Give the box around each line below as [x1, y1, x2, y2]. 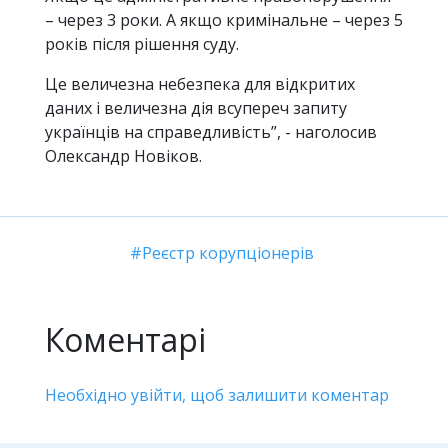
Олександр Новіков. [45, 144, 202, 167]
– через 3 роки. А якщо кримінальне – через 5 [45, 8, 403, 31]
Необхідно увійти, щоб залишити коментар [45, 383, 390, 406]
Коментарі [45, 317, 207, 361]
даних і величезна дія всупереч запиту [45, 96, 347, 119]
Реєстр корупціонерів [141, 241, 314, 264]
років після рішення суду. [45, 32, 239, 55]
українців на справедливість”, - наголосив [45, 120, 377, 143]
